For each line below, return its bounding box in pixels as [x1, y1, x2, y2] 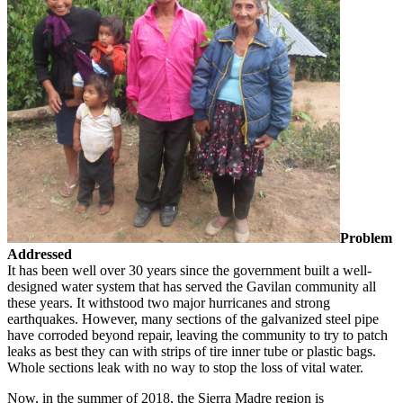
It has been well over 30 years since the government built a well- [7, 262, 372, 278]
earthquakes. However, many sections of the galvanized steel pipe [7, 310, 379, 327]
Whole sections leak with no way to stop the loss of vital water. [7, 359, 363, 375]
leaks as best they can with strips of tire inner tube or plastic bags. [7, 343, 376, 359]
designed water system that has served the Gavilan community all [7, 278, 376, 294]
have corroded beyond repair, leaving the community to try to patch [7, 327, 388, 343]
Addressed [7, 246, 72, 262]
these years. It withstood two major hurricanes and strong [7, 294, 330, 310]
